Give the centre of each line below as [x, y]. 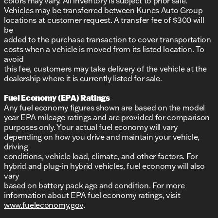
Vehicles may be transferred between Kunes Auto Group [103, 10]
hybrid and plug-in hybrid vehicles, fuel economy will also [104, 166]
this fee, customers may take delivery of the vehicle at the [106, 69]
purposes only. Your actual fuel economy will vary [91, 127]
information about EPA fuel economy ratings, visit [92, 195]
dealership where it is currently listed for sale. [83, 79]
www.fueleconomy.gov [44, 205]
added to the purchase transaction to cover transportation [108, 40]
